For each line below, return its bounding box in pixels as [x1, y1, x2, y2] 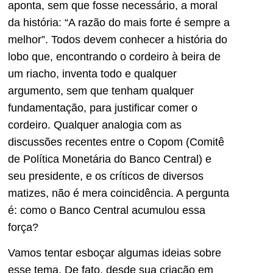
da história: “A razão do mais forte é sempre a [8, 16, 230, 29]
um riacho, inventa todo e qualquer [8, 67, 177, 80]
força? [8, 221, 38, 233]
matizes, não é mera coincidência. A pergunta [8, 186, 229, 199]
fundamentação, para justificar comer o [8, 101, 197, 114]
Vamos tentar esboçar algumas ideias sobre [8, 246, 221, 259]
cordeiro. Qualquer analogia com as [8, 118, 182, 131]
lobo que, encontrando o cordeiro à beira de [8, 50, 221, 63]
